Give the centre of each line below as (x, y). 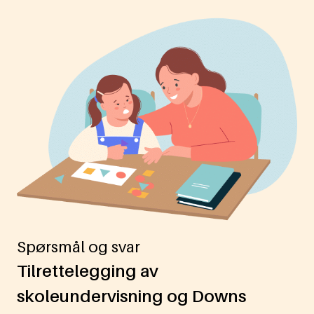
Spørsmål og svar (78, 247)
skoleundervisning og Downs (131, 296)
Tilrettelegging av (88, 271)
